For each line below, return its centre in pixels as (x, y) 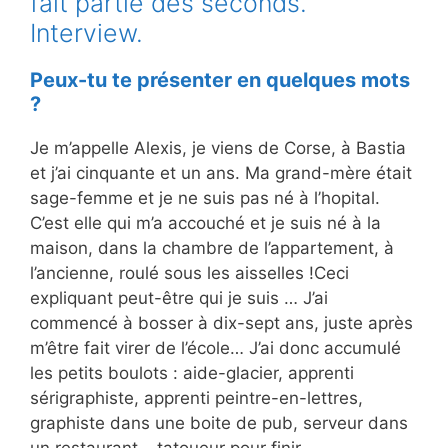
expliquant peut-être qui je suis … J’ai (179, 298)
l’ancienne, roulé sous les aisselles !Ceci (189, 273)
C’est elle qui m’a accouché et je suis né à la (205, 223)
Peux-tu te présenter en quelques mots (220, 80)
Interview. (86, 33)
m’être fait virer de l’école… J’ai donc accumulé (215, 348)
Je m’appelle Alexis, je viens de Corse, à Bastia (218, 148)
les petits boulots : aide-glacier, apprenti (192, 373)
